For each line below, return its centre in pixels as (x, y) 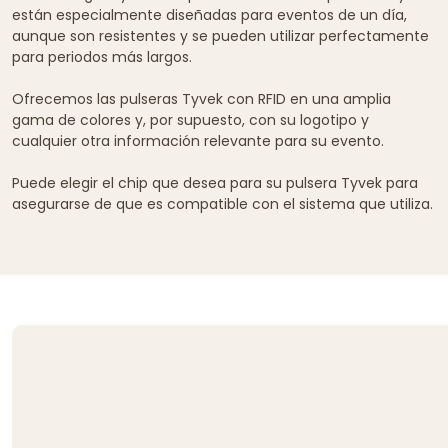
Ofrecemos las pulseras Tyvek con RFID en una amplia (201, 98)
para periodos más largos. (102, 56)
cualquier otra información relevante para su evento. (198, 140)
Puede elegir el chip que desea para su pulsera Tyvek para (215, 182)
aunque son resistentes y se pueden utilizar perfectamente (220, 35)
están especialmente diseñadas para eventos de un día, (209, 14)
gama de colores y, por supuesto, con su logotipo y (190, 119)
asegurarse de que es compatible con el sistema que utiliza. (222, 203)
